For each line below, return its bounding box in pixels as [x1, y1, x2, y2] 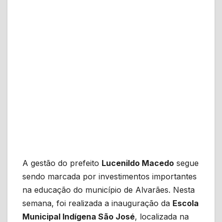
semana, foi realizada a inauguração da [22, 198, 172, 209]
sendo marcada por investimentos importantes [22, 171, 197, 182]
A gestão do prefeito [22, 158, 102, 168]
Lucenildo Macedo [102, 158, 174, 168]
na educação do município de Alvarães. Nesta [22, 185, 195, 195]
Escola [172, 198, 199, 209]
